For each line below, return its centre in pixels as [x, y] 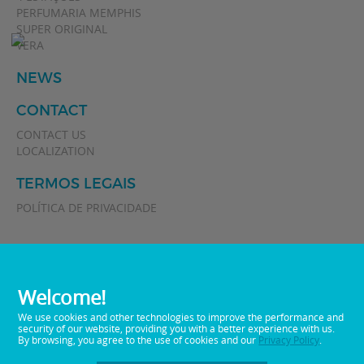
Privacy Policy [289, 340]
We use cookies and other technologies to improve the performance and [181, 317]
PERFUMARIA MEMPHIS [79, 12]
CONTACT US [51, 134]
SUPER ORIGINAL [62, 28]
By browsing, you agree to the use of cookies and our [139, 340]
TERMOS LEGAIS [76, 183]
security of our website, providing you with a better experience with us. [177, 328]
